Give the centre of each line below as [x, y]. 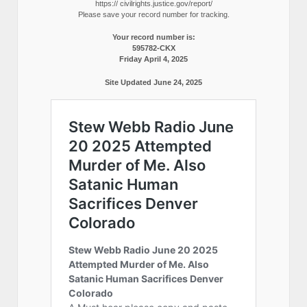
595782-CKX [153, 48]
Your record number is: [153, 37]
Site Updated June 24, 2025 [153, 82]
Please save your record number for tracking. [153, 14]
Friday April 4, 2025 [153, 59]
